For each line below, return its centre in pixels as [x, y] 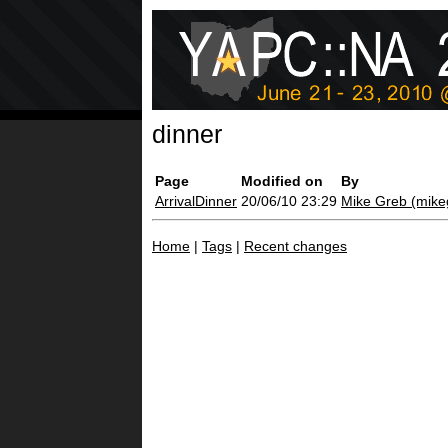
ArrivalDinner [196, 200]
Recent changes [295, 245]
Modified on [282, 180]
